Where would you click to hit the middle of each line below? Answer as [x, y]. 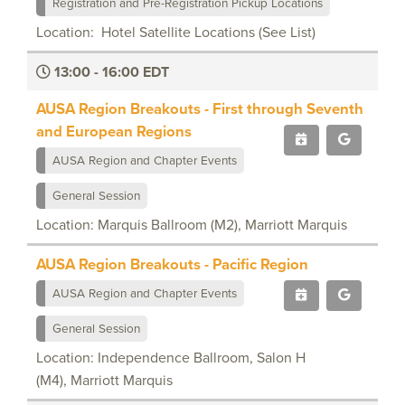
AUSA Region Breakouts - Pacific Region [172, 264]
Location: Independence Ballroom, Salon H [171, 357]
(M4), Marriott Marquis [104, 380]
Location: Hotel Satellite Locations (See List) [176, 32]
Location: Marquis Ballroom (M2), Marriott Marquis [192, 224]
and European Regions [114, 131]
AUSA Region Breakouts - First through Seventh [200, 108]
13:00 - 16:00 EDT [110, 71]
